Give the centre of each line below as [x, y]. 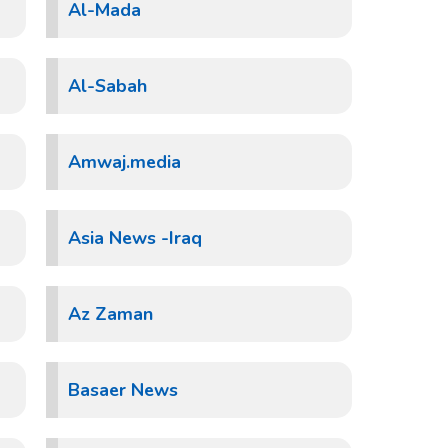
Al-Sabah [107, 86]
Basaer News [123, 390]
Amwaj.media [124, 162]
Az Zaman [110, 314]
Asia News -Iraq [135, 238]
